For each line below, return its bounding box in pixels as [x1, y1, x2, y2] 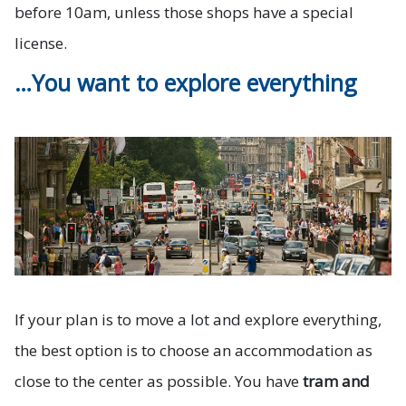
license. [14, 32, 67, 53]
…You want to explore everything [14, 66, 357, 98]
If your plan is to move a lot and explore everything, [14, 309, 382, 331]
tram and [303, 371, 370, 392]
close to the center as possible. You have [14, 371, 303, 392]
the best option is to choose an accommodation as [14, 340, 372, 362]
